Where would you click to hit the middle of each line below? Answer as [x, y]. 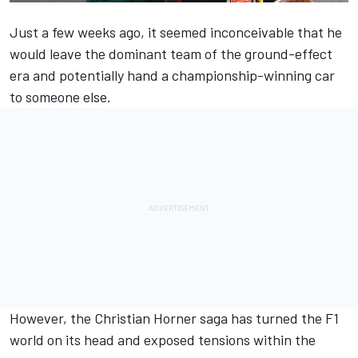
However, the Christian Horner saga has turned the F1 [174, 318]
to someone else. [60, 97]
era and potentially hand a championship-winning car [172, 76]
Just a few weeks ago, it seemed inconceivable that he [176, 32]
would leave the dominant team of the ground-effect [171, 54]
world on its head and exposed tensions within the [163, 340]
